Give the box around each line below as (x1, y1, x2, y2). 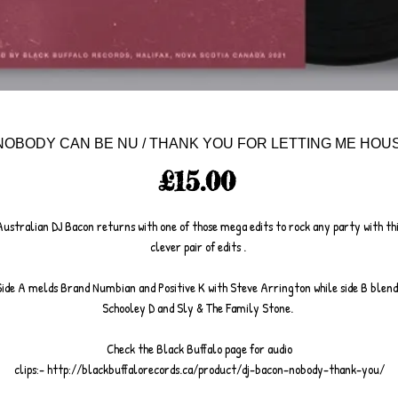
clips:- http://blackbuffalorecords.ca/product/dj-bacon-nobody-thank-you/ (13, 360, 385, 378)
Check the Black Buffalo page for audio (106, 339, 292, 358)
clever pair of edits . (149, 237, 249, 256)
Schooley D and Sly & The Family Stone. (102, 298, 296, 317)
